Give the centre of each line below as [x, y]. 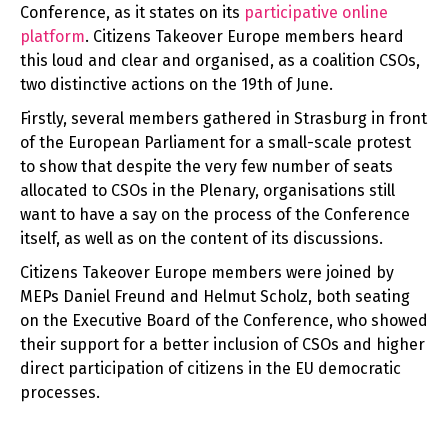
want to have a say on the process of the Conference [215, 215]
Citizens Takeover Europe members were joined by [207, 273]
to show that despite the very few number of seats [206, 167]
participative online [316, 13]
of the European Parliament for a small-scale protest [215, 143]
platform [52, 37]
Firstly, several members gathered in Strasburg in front [223, 119]
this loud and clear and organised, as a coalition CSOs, [220, 61]
